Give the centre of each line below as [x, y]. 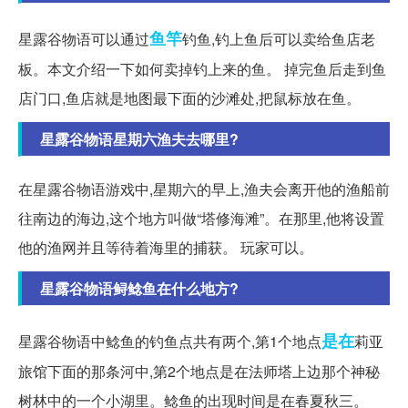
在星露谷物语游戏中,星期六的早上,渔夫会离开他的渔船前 [204, 189]
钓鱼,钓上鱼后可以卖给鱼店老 [279, 38]
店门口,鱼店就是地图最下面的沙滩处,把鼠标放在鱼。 [189, 97]
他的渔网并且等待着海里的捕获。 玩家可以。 [166, 247]
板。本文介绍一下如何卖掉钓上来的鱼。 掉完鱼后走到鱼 [202, 68]
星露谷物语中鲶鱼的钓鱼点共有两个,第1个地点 [170, 341]
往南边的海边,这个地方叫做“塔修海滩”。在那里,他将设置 [201, 218]
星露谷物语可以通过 [84, 38]
